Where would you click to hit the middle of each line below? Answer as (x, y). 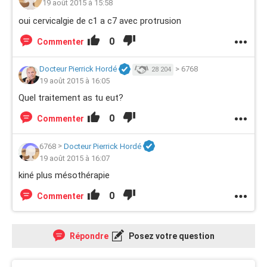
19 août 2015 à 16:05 (74, 81)
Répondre (88, 236)
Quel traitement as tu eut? (71, 98)
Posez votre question (170, 236)
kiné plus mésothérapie (64, 175)
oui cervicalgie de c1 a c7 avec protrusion (100, 21)
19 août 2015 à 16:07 (74, 158)
